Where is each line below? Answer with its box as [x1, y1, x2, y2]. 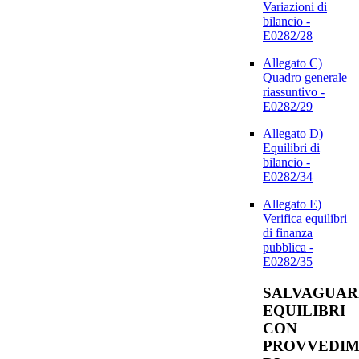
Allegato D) [263, 127, 323, 141]
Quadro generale [263, 71, 347, 85]
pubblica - [263, 240, 313, 255]
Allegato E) [263, 197, 321, 212]
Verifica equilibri [263, 212, 347, 226]
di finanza [263, 226, 313, 240]
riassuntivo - [263, 85, 325, 99]
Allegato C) [263, 56, 322, 71]
